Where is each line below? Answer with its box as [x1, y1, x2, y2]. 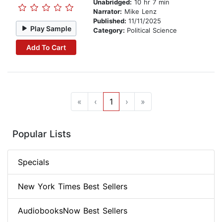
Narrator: [93, 7, 122, 16]
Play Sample [30, 24, 72, 33]
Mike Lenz [122, 7, 157, 16]
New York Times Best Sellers [18, 181, 127, 192]
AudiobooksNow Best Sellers [18, 206, 127, 216]
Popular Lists [12, 128, 71, 140]
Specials [18, 157, 49, 167]
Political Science [127, 26, 177, 35]
